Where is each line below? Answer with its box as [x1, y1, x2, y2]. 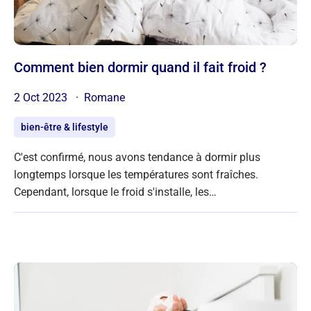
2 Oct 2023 [14, 91, 70, 105]
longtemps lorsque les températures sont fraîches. [14, 168, 258, 182]
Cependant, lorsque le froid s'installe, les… [14, 185, 217, 199]
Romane [84, 91, 125, 105]
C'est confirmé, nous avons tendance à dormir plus [14, 151, 260, 165]
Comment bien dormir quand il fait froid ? [23, 59, 267, 76]
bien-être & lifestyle [21, 121, 108, 133]
